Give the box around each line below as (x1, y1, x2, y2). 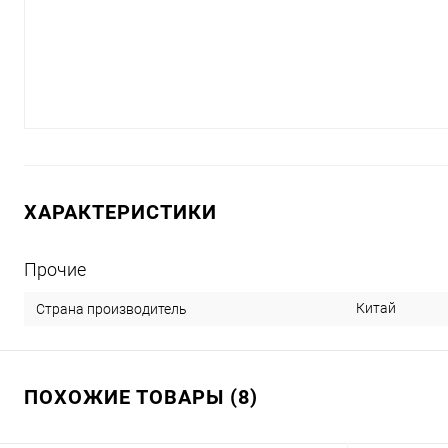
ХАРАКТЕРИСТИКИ (24, 200, 217, 224)
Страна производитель (36, 300, 187, 317)
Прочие (24, 259, 86, 280)
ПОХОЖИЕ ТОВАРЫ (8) (24, 385, 258, 409)
